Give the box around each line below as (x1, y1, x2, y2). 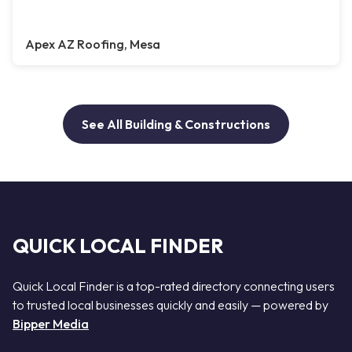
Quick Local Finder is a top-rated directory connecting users (13, 277, 335, 294)
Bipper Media (13, 315, 89, 332)
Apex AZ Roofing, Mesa (25, 36, 160, 53)
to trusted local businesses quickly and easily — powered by (13, 296, 328, 313)
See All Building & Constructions (82, 116, 270, 133)
